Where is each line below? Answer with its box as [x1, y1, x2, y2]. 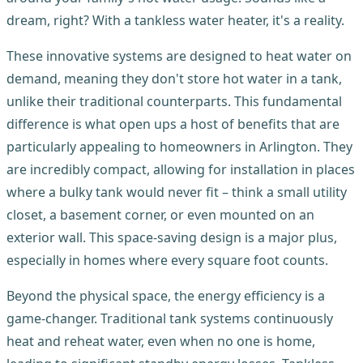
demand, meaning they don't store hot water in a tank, [6, 69, 342, 88]
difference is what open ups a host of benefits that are [6, 114, 340, 133]
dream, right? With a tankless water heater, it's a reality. [6, 11, 344, 29]
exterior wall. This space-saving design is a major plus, [6, 228, 337, 246]
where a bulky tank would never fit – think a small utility [6, 182, 347, 201]
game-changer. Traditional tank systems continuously [6, 309, 333, 327]
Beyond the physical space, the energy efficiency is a [6, 286, 325, 305]
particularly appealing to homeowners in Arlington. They [6, 137, 352, 156]
